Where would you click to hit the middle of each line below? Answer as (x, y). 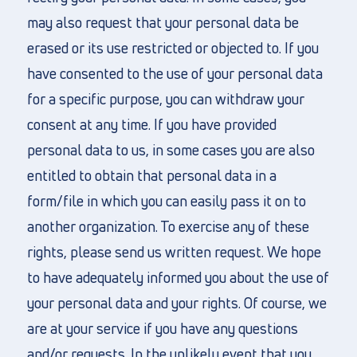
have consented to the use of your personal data (175, 73)
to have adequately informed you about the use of (178, 277)
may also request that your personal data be (163, 22)
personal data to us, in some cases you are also (171, 150)
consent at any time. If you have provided (151, 124)
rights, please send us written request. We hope (174, 252)
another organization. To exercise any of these (168, 226)
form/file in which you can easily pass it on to (166, 201)
